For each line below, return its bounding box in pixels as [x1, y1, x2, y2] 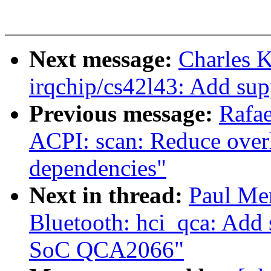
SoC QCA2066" [29, 237, 184, 263]
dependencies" [29, 155, 166, 181]
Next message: [29, 46, 178, 73]
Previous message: [29, 100, 219, 127]
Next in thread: [29, 182, 189, 209]
